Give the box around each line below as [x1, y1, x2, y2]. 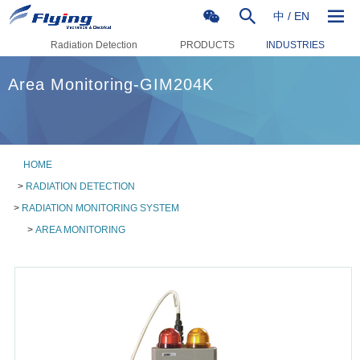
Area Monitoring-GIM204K [8, 76, 214, 93]
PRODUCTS [180, 39, 235, 51]
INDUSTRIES [266, 39, 325, 51]
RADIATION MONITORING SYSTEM [22, 202, 179, 214]
